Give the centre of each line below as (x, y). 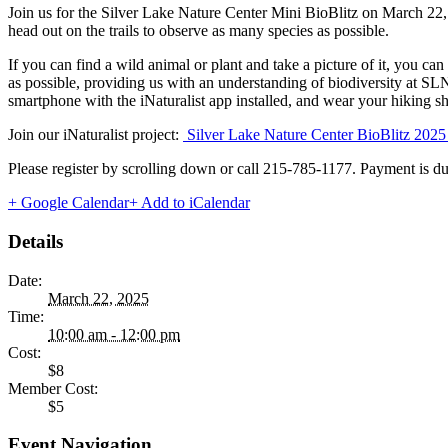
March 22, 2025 (98, 298)
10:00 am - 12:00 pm (114, 334)
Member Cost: (53, 388)
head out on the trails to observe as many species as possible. (198, 31)
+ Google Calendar (68, 203)
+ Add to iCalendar (189, 203)
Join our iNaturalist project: (95, 135)
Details (35, 241)
